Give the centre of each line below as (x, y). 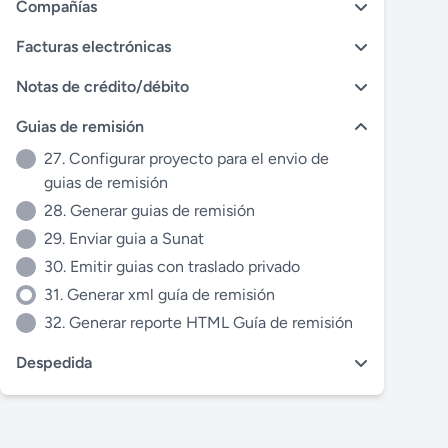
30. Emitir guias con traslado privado (172, 266)
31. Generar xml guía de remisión (159, 294)
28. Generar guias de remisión (149, 210)
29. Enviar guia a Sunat (124, 238)
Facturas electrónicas (93, 46)
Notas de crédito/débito (102, 86)
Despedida (54, 362)
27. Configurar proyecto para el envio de (186, 158)
